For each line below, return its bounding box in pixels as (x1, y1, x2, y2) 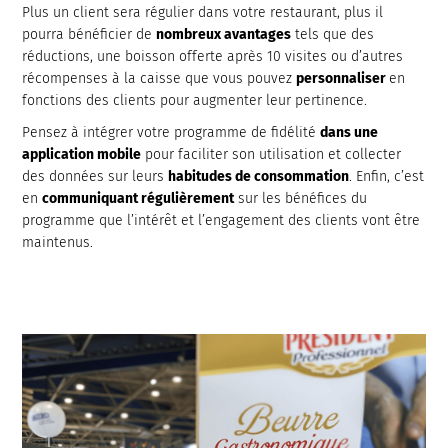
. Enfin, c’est (349, 168, 425, 185)
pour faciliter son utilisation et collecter (141, 146, 402, 163)
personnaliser (296, 70, 390, 87)
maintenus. (22, 234, 94, 251)
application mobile (22, 146, 142, 163)
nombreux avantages (156, 26, 292, 43)
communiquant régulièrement (42, 190, 235, 207)
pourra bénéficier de (22, 26, 157, 43)
